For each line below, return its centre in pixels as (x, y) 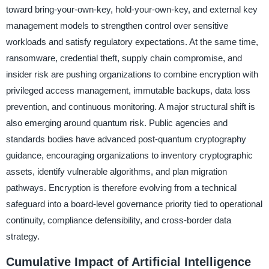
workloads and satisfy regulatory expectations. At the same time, (132, 42)
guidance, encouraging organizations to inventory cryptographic (129, 155)
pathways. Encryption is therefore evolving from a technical (121, 188)
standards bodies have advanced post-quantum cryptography (126, 139)
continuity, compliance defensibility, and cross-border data (118, 220)
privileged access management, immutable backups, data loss (128, 90)
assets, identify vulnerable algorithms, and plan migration (116, 171)
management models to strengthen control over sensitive (117, 26)
